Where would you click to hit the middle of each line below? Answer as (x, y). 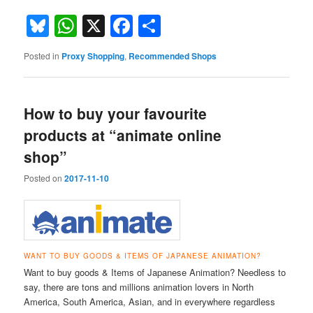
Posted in (42, 55)
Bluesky (88, 26)
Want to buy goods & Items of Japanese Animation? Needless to (155, 272)
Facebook (182, 26)
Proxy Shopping (93, 56)
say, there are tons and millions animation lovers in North (139, 286)
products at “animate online (123, 135)
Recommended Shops (173, 56)
